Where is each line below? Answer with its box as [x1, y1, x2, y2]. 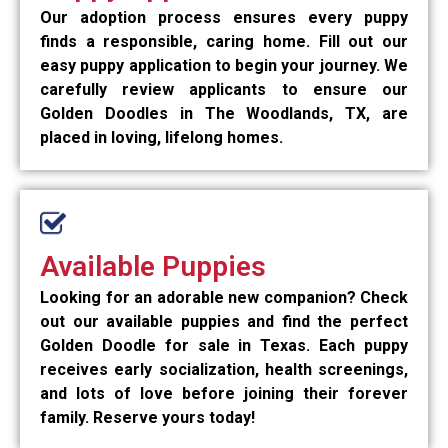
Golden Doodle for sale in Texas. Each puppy [40, 336, 408, 356]
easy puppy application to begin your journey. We [40, 56, 408, 76]
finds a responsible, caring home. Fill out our [40, 32, 408, 52]
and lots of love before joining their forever [40, 384, 408, 404]
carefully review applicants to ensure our [40, 80, 408, 100]
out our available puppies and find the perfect [40, 312, 408, 332]
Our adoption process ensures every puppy [40, 8, 408, 28]
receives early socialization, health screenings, [40, 360, 408, 380]
